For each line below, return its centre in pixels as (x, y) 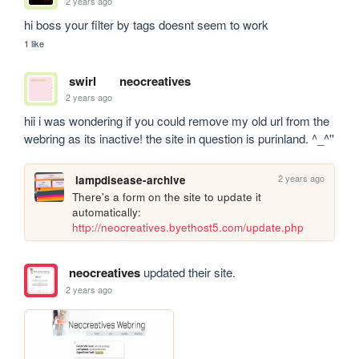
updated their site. (188, 272)
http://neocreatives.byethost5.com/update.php (188, 227)
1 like (34, 43)
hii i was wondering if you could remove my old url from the (177, 120)
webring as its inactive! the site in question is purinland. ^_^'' (179, 138)
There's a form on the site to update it (167, 196)
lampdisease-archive (130, 179)
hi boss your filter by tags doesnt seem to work (147, 24)
